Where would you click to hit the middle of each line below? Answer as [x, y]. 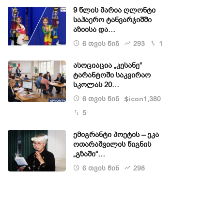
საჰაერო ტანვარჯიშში [112, 20]
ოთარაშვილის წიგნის [112, 145]
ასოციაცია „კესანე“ [108, 66]
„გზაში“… [89, 154]
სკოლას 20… [96, 85]
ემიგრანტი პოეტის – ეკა [116, 135]
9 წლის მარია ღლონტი [114, 10]
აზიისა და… [94, 30]
